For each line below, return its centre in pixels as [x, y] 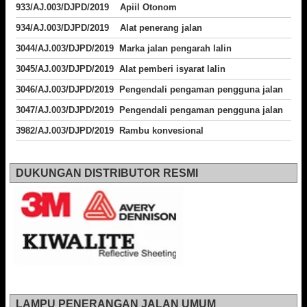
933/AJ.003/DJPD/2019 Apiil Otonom [96, 8]
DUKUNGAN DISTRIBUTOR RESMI [107, 173]
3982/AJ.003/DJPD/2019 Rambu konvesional [110, 131]
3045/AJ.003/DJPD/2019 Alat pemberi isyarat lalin [121, 69]
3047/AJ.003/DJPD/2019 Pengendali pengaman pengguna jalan [149, 110]
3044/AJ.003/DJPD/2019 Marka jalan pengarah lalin [125, 49]
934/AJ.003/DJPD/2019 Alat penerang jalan [109, 28]
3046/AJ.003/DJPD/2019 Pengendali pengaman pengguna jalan [149, 90]
